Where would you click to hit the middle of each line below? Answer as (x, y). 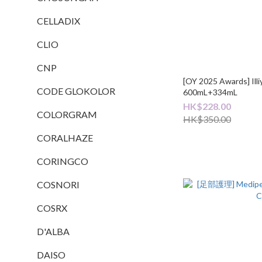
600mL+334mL (211, 92)
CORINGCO (63, 161)
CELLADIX (58, 21)
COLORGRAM (67, 114)
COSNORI (58, 185)
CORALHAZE (65, 138)
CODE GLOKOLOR (76, 91)
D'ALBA (53, 231)
